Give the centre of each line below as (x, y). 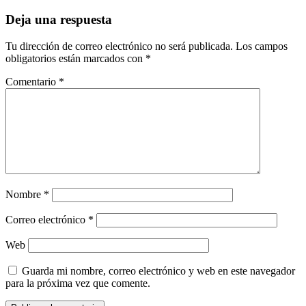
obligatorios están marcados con (75, 58)
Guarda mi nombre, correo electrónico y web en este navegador (158, 270)
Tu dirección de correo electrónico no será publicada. (119, 46)
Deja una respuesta (59, 19)
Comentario (32, 81)
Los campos (262, 46)
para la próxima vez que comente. (78, 283)
